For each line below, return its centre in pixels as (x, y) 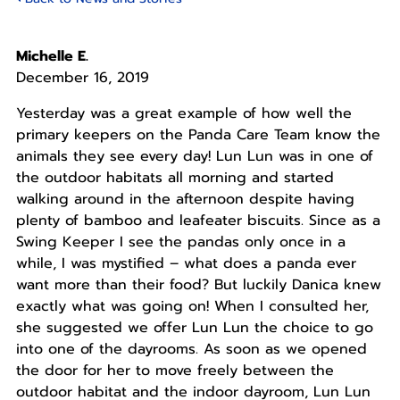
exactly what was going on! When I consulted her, (192, 307)
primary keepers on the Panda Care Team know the (198, 135)
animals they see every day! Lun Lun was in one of (194, 157)
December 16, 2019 (82, 78)
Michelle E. (52, 57)
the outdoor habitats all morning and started (175, 178)
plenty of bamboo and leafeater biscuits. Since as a (198, 221)
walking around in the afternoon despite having (185, 200)
